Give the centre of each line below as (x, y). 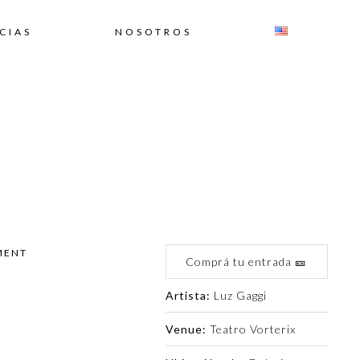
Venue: (186, 329)
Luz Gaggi (238, 295)
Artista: (188, 295)
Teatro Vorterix (251, 329)
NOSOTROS (153, 32)
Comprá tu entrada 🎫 (247, 262)
